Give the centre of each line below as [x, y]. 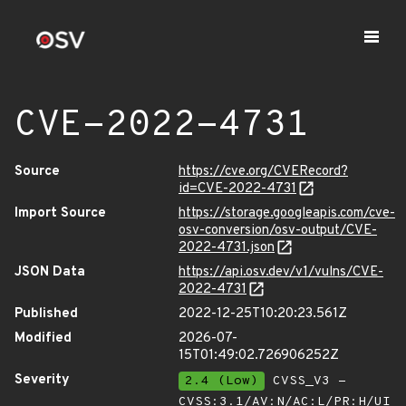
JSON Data [50, 272]
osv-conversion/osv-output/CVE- [278, 231]
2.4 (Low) [222, 381]
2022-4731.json [227, 248]
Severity [42, 380]
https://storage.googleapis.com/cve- [287, 213]
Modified [43, 338]
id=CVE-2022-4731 [237, 189]
